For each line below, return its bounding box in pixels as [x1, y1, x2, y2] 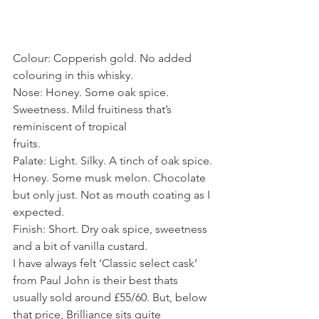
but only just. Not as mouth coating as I [13, 187, 213, 202]
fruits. [13, 136, 43, 150]
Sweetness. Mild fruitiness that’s [13, 102, 174, 116]
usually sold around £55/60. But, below [13, 290, 209, 304]
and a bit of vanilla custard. [13, 239, 150, 253]
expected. [13, 204, 67, 219]
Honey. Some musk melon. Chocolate [13, 170, 209, 184]
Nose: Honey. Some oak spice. [13, 85, 172, 99]
